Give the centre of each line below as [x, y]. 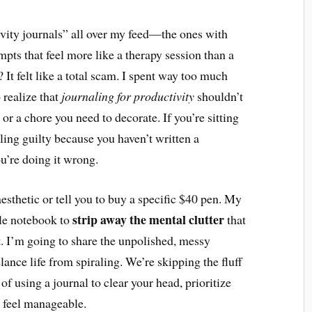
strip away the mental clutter [149, 219]
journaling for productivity [128, 96]
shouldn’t [219, 96]
